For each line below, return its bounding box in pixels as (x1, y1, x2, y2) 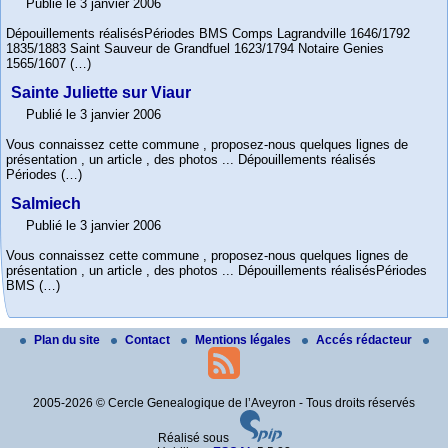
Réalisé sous (158, 430, 232, 445)
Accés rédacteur (315, 332, 415, 347)
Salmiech (11, 195, 81, 213)
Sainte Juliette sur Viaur (11, 84, 191, 102)
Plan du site (33, 332, 103, 347)
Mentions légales (194, 332, 294, 347)
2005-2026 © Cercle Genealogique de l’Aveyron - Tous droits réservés (33, 395, 415, 410)
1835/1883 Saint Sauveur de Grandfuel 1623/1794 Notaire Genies (6, 40, 384, 56)
